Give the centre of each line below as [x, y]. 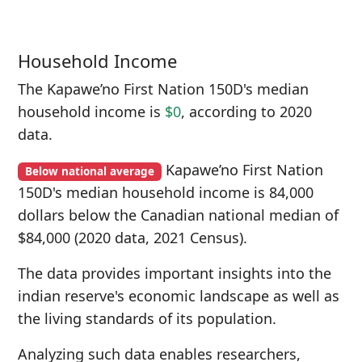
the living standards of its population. [147, 318]
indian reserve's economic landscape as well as [179, 296]
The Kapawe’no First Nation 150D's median [163, 89]
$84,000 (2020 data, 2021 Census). [133, 238]
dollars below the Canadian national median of [178, 215]
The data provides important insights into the [175, 273]
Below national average [89, 171]
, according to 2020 [246, 112]
